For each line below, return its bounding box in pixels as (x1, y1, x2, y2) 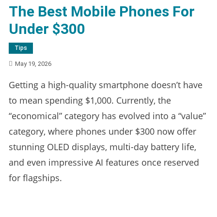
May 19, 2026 (15, 60, 51, 67)
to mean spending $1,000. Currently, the (8, 94, 171, 106)
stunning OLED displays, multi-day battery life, (8, 140, 196, 153)
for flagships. (8, 171, 62, 184)
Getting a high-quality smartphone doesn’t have (8, 78, 202, 91)
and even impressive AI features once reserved (8, 156, 199, 168)
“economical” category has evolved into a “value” (8, 109, 206, 122)
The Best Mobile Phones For (8, 2, 195, 20)
